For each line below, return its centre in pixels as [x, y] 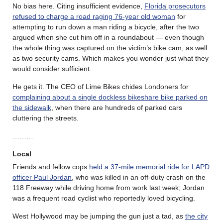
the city [196, 216]
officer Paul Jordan [42, 177]
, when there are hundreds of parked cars [117, 107]
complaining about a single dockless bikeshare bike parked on [110, 97]
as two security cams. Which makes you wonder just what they [111, 58]
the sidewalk [32, 107]
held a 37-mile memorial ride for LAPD [149, 167]
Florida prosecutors [175, 6]
